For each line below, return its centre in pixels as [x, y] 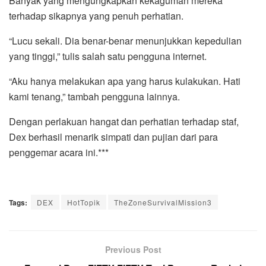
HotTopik [84, 202]
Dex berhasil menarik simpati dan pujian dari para [113, 137]
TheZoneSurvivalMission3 [163, 202]
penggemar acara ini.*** [59, 152]
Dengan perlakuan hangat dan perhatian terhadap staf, [124, 121]
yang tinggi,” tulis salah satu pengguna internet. [108, 56]
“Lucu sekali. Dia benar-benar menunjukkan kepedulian [125, 40]
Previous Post [133, 249]
